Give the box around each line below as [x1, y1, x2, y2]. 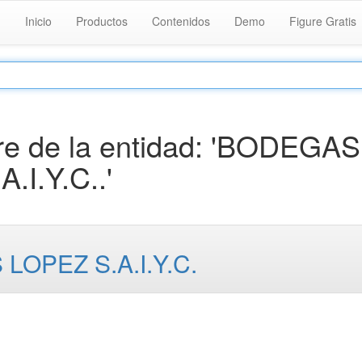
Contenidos [152, 13, 210, 29]
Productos [76, 13, 128, 29]
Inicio [25, 13, 52, 29]
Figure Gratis [289, 13, 356, 29]
